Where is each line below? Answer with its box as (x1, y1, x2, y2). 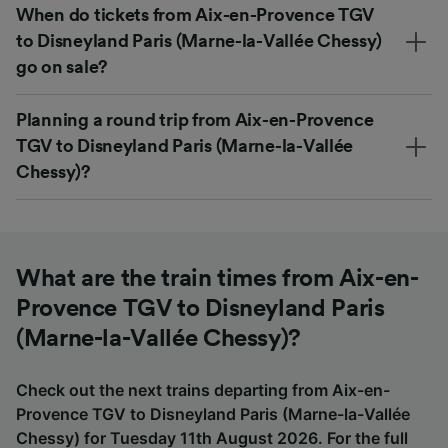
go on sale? (16, 57, 109, 76)
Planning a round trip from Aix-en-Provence (16, 110, 374, 129)
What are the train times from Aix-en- (16, 266, 419, 291)
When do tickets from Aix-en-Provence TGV (16, 5, 375, 24)
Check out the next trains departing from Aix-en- (16, 379, 390, 400)
